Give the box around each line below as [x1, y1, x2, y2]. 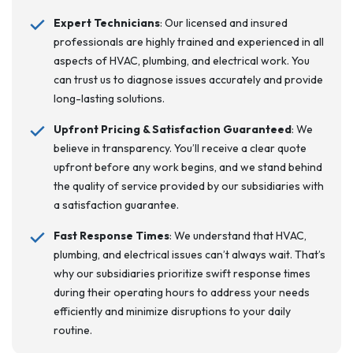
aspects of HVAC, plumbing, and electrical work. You [53, 54, 310, 68]
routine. [53, 323, 92, 337]
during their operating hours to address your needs [53, 285, 310, 299]
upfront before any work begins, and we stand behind [53, 160, 322, 174]
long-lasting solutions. [53, 91, 165, 106]
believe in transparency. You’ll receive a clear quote [53, 141, 307, 155]
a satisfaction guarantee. [53, 198, 179, 212]
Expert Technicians [53, 16, 160, 30]
